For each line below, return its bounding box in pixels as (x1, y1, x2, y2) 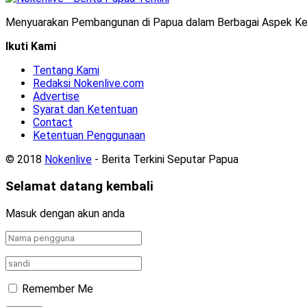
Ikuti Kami (5, 40, 56, 53)
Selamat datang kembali (5, 179, 153, 194)
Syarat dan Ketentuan (33, 103, 138, 116)
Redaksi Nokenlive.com (33, 77, 144, 90)
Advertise (33, 90, 79, 103)
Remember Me (22, 282, 93, 295)
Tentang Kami (33, 64, 99, 77)
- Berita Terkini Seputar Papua (92, 153, 238, 167)
